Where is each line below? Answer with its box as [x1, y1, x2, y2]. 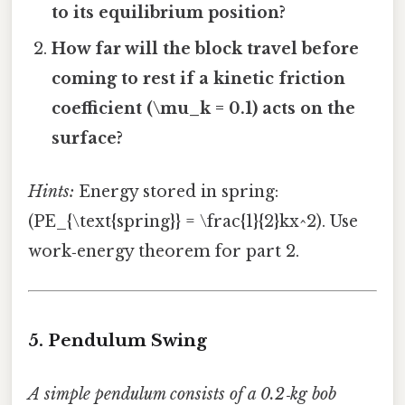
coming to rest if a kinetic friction [52, 68, 346, 89]
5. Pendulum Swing [28, 330, 207, 352]
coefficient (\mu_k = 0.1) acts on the [52, 98, 356, 118]
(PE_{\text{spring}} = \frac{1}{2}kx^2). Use [28, 212, 358, 232]
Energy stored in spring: [74, 182, 278, 202]
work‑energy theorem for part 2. [28, 241, 299, 262]
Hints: [28, 182, 74, 202]
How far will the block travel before [52, 38, 360, 59]
